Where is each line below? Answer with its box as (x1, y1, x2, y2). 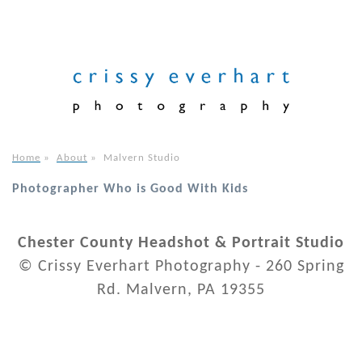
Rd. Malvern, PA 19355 (97, 282, 265, 299)
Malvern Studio (103, 153, 180, 164)
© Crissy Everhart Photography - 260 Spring (18, 259, 344, 276)
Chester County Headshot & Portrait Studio (18, 235, 344, 252)
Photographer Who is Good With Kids (12, 183, 248, 196)
